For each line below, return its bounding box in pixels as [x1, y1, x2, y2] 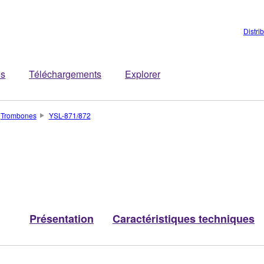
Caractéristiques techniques [113, 210, 255, 226]
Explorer [125, 67, 160, 81]
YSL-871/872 [48, 110, 91, 120]
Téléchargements [29, 67, 101, 81]
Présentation [29, 210, 94, 226]
